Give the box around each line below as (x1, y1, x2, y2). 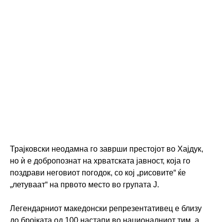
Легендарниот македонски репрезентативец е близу (10, 204, 202, 213)
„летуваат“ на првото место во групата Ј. (10, 180, 161, 189)
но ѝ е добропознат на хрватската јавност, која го (10, 157, 190, 166)
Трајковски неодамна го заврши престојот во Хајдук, (10, 145, 203, 154)
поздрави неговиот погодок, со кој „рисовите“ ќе (10, 168, 186, 177)
